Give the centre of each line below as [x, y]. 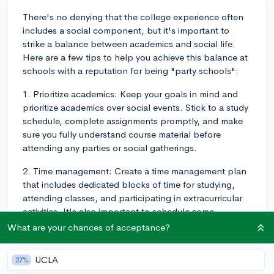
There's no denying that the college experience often [133, 17]
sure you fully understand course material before [122, 134]
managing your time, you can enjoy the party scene [127, 238]
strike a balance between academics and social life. [129, 43]
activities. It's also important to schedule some [118, 211]
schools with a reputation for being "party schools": [131, 70]
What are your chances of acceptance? [89, 227]
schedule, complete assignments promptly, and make [133, 120]
